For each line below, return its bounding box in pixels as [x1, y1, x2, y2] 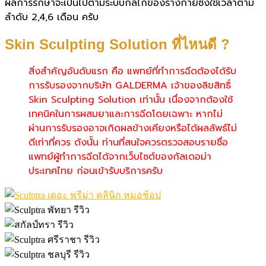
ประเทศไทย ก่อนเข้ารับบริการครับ [28, 163, 163, 178]
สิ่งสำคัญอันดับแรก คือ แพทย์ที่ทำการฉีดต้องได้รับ [28, 64, 236, 78]
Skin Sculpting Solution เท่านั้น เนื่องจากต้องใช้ [28, 92, 233, 107]
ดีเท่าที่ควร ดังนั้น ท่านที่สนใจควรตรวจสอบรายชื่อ [28, 135, 228, 150]
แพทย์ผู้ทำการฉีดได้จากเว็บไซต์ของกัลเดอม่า [28, 149, 211, 164]
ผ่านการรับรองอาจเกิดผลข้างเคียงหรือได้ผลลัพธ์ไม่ [28, 121, 237, 135]
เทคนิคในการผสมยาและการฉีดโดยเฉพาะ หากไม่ [28, 106, 223, 121]
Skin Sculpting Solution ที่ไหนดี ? [5, 36, 230, 52]
